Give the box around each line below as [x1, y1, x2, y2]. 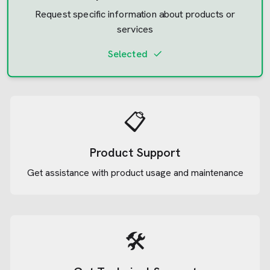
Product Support [90, 145, 180, 160]
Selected [107, 47, 148, 60]
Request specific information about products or [34, 8, 236, 21]
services [116, 22, 154, 36]
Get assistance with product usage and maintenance [27, 166, 243, 179]
